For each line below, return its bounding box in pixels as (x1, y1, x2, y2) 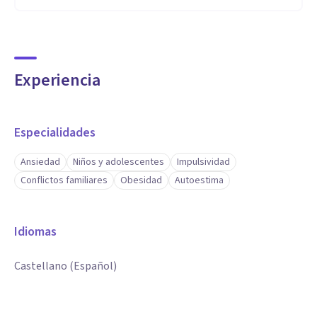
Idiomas (14, 223, 57, 241)
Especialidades (14, 124, 96, 142)
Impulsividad (177, 155, 230, 169)
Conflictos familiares (21, 173, 108, 188)
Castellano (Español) (14, 258, 117, 274)
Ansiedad (21, 155, 60, 169)
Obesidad (120, 173, 162, 188)
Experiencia (14, 68, 100, 93)
